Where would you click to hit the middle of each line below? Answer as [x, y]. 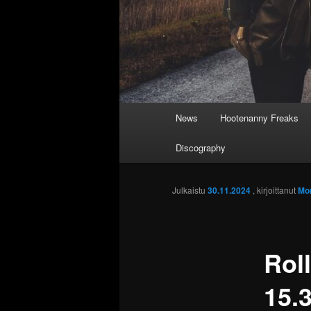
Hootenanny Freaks [259, 118]
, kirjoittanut [275, 190]
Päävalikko [144, 111]
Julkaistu [190, 190]
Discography [201, 148]
